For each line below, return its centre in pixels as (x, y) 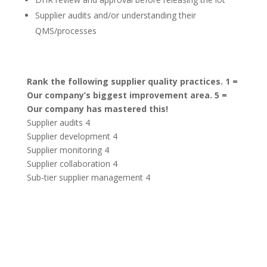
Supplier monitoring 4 (68, 150)
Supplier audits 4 (58, 122)
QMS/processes (66, 31)
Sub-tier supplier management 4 (88, 177)
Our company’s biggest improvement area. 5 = (127, 95)
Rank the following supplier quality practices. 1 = (132, 81)
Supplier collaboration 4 (72, 164)
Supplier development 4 (72, 136)
